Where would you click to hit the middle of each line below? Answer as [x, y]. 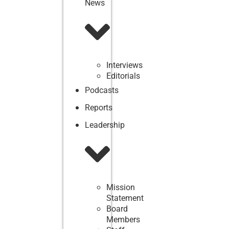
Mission [120, 188]
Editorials [123, 76]
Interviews [124, 65]
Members [123, 220]
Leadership [105, 125]
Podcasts [101, 90]
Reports [98, 107]
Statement [125, 198]
